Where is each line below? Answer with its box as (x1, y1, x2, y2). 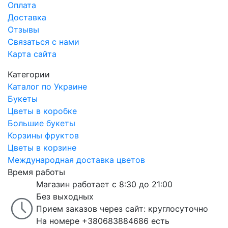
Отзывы (8, 24, 39, 35)
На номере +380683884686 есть (36, 216, 169, 226)
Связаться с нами (8, 37, 79, 47)
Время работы (8, 167, 65, 177)
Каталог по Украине (8, 81, 87, 92)
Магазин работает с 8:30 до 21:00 (36, 179, 173, 189)
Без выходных (36, 191, 94, 202)
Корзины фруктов (8, 130, 79, 140)
